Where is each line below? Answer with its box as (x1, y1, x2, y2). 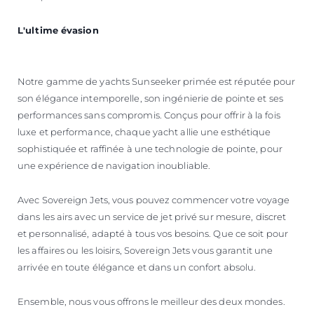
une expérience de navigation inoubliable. (18, 159, 211, 171)
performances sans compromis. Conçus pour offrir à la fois (18, 109, 280, 121)
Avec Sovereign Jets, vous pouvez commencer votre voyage (18, 193, 290, 205)
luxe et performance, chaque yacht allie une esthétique (18, 125, 271, 137)
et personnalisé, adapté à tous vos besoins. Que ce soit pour (18, 227, 289, 239)
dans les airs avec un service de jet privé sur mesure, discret (18, 210, 287, 222)
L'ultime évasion (18, 24, 99, 36)
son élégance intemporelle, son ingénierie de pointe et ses (18, 92, 283, 104)
